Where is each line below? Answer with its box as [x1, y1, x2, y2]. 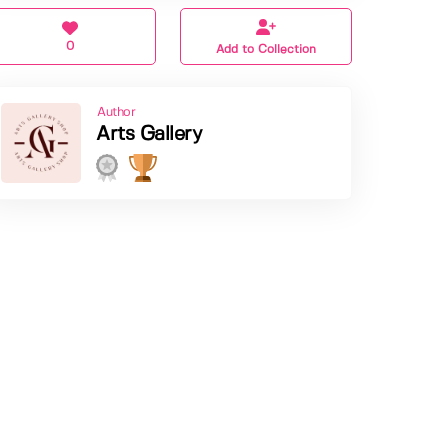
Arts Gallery [96, 125, 203, 145]
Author [97, 106, 136, 120]
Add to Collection [216, 44, 317, 56]
